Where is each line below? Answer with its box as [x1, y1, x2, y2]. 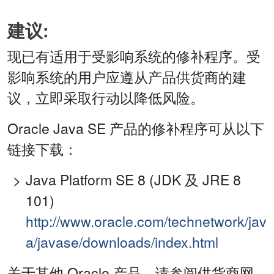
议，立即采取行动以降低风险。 [7, 87, 204, 108]
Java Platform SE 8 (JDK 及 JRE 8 [26, 169, 241, 190]
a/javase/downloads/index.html [26, 232, 218, 253]
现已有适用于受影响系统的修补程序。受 [7, 46, 261, 67]
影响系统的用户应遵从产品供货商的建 [7, 67, 246, 87]
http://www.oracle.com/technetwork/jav [26, 211, 267, 232]
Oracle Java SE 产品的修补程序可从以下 [7, 118, 264, 139]
